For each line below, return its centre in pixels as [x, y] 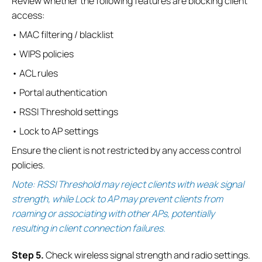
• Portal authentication [59, 93]
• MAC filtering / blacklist [63, 35]
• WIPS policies [43, 54]
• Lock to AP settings [55, 131]
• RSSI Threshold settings [65, 112]
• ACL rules [35, 73]
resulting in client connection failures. [89, 228]
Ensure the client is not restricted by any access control [126, 151]
